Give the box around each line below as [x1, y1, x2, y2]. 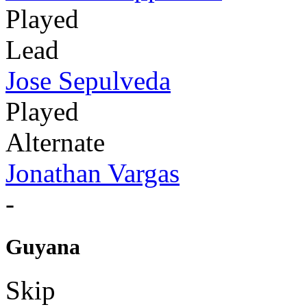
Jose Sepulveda [5, 65, 171, 95]
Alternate [5, 127, 105, 157]
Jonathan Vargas [5, 158, 180, 188]
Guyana [5, 234, 80, 259]
